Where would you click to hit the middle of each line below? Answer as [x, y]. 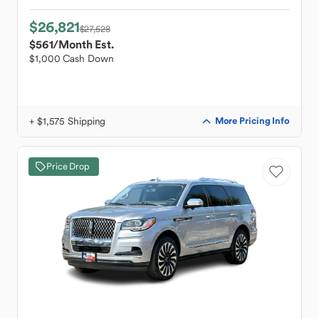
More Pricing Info [252, 121]
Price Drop [68, 166]
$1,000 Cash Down [72, 58]
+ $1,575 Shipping [68, 121]
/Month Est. [83, 44]
